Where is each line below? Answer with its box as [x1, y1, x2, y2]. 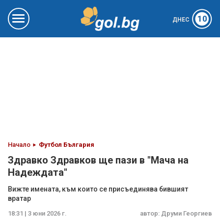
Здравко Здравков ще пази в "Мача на [8, 154, 189, 166]
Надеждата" [8, 166, 67, 178]
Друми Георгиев [161, 210, 212, 217]
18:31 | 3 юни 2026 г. [8, 210, 67, 217]
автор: [140, 210, 161, 217]
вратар [8, 194, 31, 202]
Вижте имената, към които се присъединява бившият [8, 185, 188, 193]
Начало [8, 141, 30, 148]
